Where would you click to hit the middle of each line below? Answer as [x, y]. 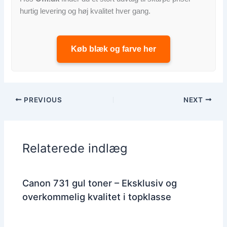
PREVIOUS [42, 100]
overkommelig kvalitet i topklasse [97, 196]
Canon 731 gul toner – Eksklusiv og [100, 183]
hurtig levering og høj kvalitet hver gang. [85, 11]
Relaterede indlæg [75, 148]
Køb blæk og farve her [113, 49]
